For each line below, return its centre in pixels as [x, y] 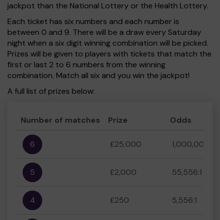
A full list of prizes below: [51, 91]
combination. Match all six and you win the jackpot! [98, 75]
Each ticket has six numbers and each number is [93, 21]
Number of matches [60, 120]
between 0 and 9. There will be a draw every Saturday [104, 32]
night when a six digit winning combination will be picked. [108, 43]
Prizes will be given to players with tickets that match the [110, 54]
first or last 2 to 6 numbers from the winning [86, 65]
